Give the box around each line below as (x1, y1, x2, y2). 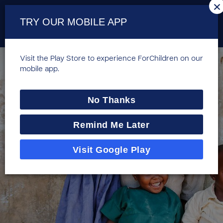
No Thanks (87, 95, 136, 105)
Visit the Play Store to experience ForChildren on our (20, 55, 203, 62)
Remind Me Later (73, 120, 150, 130)
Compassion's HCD (12, 204, 167, 221)
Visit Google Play (72, 145, 151, 155)
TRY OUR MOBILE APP (20, 16, 127, 27)
